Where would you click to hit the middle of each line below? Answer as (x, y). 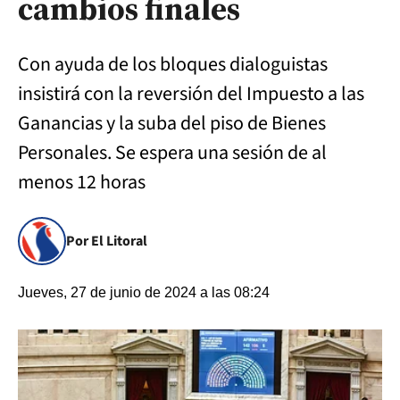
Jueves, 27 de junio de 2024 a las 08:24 (144, 292)
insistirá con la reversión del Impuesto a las (191, 94)
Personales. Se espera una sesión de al (172, 153)
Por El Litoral (107, 241)
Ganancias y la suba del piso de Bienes (172, 123)
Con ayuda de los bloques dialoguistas (173, 64)
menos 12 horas (82, 182)
